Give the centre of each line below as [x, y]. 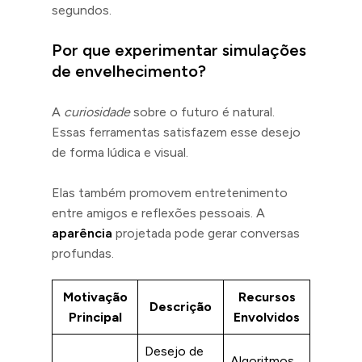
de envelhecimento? [129, 71]
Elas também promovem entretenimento [170, 192]
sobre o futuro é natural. [202, 112]
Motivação [95, 297]
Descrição [181, 306]
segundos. [82, 10]
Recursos [267, 297]
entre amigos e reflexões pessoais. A [158, 213]
